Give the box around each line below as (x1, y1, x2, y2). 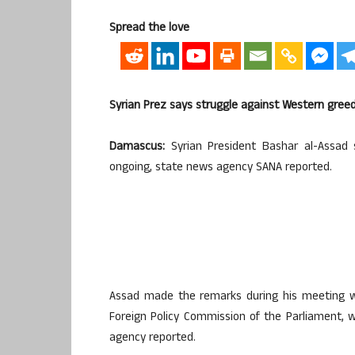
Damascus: (109, 137, 165, 158)
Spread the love (109, 19, 189, 39)
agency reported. (109, 328, 196, 349)
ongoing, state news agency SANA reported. (109, 158, 332, 178)
